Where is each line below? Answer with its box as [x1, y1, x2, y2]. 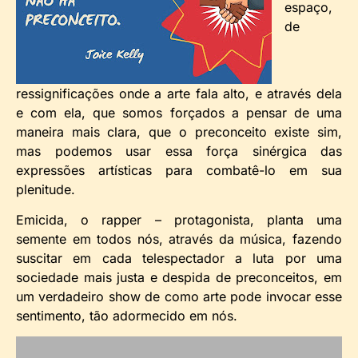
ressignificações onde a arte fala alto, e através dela [16, 85, 342, 101]
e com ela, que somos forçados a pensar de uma [16, 104, 342, 121]
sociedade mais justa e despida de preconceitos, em [16, 269, 342, 286]
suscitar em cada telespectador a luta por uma [16, 250, 342, 267]
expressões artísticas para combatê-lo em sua [16, 161, 342, 178]
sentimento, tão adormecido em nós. [16, 308, 237, 324]
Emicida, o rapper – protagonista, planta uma [16, 212, 342, 229]
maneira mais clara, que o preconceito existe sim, [16, 123, 342, 140]
